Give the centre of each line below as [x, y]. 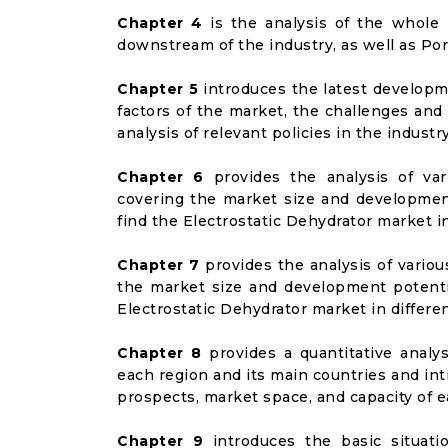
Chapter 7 [158, 265]
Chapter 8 [159, 353]
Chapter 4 [160, 23]
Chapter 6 [160, 177]
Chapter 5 [158, 89]
